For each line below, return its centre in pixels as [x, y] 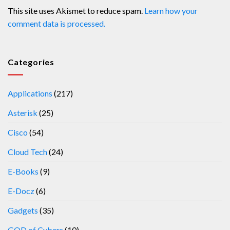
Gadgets [23, 210]
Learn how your [171, 10]
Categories [31, 62]
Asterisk [23, 112]
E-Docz [21, 190]
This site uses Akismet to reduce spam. [76, 10]
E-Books [23, 171]
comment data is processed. [56, 23]
